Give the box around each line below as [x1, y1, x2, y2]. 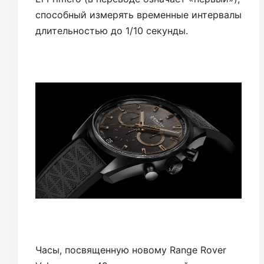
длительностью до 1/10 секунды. [35, 24, 188, 37]
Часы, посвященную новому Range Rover [35, 243, 226, 256]
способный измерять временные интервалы [35, 8, 242, 21]
